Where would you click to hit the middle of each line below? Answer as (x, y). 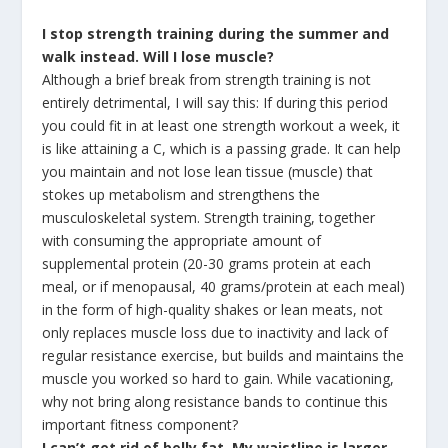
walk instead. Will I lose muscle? (158, 57)
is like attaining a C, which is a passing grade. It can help (222, 149)
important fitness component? (140, 425)
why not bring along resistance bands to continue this (215, 402)
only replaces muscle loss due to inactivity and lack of (215, 333)
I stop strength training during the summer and (216, 34)
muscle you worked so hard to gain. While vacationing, (218, 379)
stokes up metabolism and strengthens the (181, 195)
